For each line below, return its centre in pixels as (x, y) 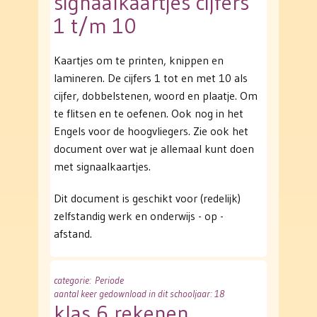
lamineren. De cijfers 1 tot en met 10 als (151, 78)
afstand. (73, 234)
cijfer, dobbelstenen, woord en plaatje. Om (156, 96)
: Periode (106, 281)
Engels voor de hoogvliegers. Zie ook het (151, 131)
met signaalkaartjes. (102, 167)
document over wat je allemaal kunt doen (154, 149)
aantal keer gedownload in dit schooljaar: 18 (139, 294)
